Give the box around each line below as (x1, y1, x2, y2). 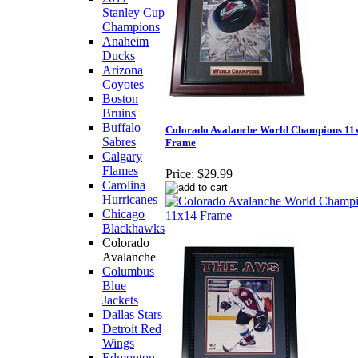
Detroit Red (102, 322, 161, 336)
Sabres (102, 135, 136, 149)
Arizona (102, 63, 143, 77)
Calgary (102, 149, 142, 163)
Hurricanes (102, 193, 157, 206)
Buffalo (102, 121, 141, 134)
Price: (165, 167, 194, 181)
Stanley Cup (102, 6, 165, 19)
